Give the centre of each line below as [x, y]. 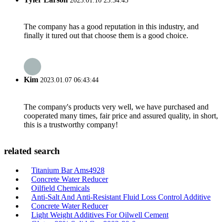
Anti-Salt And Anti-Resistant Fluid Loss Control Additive [121, 197]
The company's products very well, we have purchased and [116, 107]
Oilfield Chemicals [60, 188]
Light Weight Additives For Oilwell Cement [100, 215]
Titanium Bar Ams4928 [68, 170]
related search [32, 151]
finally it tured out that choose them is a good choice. [106, 36]
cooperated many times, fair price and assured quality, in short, [121, 115]
